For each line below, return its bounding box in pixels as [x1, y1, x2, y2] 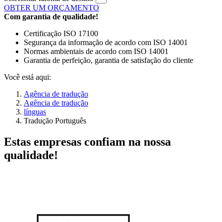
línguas [24, 108, 46, 116]
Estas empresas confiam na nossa [4, 135, 171, 149]
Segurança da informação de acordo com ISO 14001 [24, 38, 188, 47]
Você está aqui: [4, 73, 51, 82]
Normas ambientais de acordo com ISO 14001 [24, 47, 168, 56]
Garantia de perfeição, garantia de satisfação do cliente [24, 56, 193, 65]
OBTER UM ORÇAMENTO [4, 3, 99, 12]
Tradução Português [24, 116, 86, 125]
